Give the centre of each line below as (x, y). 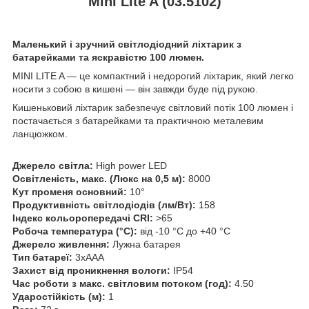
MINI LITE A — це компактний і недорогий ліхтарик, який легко (153, 76)
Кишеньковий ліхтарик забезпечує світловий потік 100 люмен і (153, 108)
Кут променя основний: (71, 192)
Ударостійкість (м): (60, 297)
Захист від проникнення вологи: (93, 271)
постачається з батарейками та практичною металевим (138, 121)
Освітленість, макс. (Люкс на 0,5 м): (100, 179)
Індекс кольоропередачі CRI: (84, 218)
